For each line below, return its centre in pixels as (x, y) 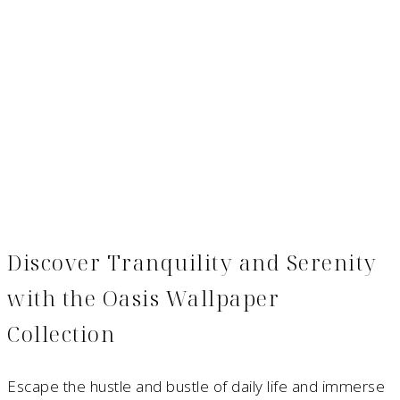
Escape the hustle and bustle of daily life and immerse (196, 387)
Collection (61, 334)
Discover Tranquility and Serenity (192, 262)
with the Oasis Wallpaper (143, 298)
